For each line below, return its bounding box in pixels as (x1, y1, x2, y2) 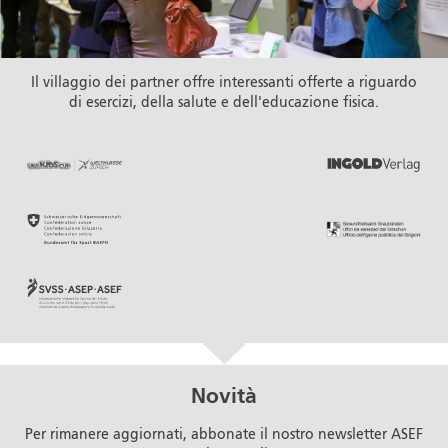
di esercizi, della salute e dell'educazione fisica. (69, 96, 379, 111)
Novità (191, 387, 257, 409)
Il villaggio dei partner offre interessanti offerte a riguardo (31, 76, 417, 91)
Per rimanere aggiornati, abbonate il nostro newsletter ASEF (25, 428, 423, 443)
